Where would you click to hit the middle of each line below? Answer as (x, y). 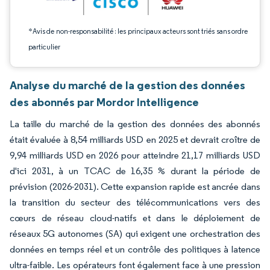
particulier (44, 47)
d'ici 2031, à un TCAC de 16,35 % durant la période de (135, 171)
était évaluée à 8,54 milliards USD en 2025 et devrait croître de (135, 140)
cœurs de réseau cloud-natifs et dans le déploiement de (135, 218)
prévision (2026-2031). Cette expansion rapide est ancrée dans (135, 187)
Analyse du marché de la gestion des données (127, 85)
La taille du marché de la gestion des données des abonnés (135, 124)
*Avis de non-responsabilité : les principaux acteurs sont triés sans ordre (138, 31)
